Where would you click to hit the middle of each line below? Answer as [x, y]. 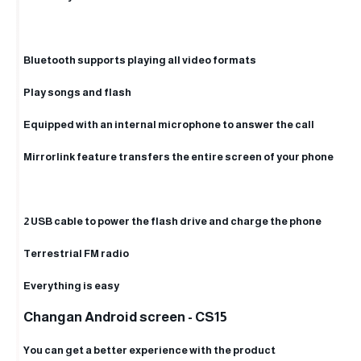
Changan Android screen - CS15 [125, 317]
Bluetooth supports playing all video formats [140, 60]
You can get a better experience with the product [149, 350]
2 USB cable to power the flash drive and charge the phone [172, 221]
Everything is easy [71, 286]
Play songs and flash [77, 92]
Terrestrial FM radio [76, 253]
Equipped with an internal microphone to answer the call [169, 124]
